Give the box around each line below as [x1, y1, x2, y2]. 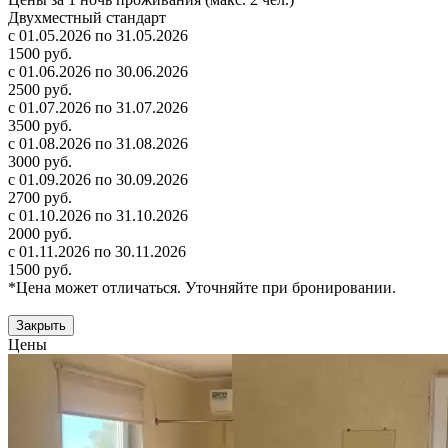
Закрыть [16, 318, 66, 334]
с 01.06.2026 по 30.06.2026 [8, 63, 188, 81]
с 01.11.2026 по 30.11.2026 [8, 243, 186, 261]
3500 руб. [8, 117, 72, 135]
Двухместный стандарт [8, 9, 166, 27]
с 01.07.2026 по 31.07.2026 [8, 99, 188, 117]
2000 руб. [8, 225, 72, 243]
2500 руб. [8, 81, 72, 99]
